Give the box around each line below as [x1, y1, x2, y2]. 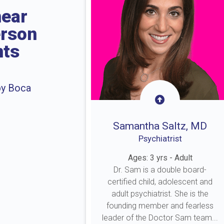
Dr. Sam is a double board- [113, 165, 207, 174]
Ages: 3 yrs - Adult [127, 153, 192, 162]
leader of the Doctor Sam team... [102, 213, 218, 222]
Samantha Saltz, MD [113, 120, 207, 132]
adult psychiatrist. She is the [111, 189, 209, 198]
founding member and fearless [106, 201, 214, 210]
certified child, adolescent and [107, 177, 213, 186]
